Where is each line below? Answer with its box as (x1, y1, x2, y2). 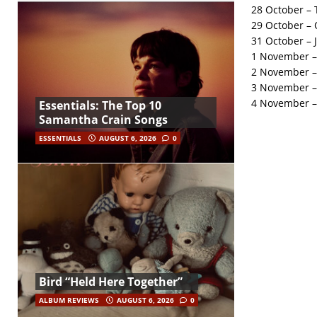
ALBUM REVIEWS (39, 295, 99, 306)
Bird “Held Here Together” (39, 274, 183, 290)
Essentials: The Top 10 (39, 97, 161, 113)
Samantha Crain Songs (39, 111, 168, 127)
